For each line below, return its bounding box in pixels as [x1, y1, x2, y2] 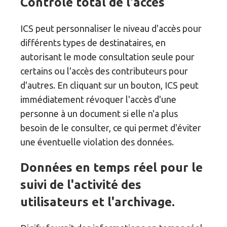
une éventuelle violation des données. [20, 137, 174, 147]
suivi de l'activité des [20, 178, 142, 192]
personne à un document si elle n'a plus [20, 108, 178, 119]
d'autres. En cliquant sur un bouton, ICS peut [20, 80, 199, 91]
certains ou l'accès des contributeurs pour [20, 66, 188, 77]
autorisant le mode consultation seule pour [20, 52, 195, 62]
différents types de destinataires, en [20, 37, 166, 48]
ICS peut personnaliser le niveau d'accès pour [20, 23, 202, 34]
